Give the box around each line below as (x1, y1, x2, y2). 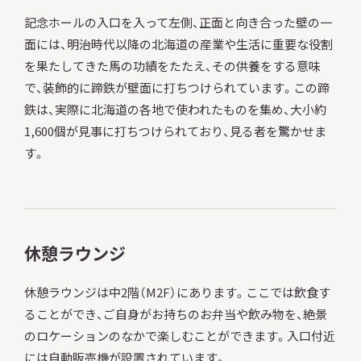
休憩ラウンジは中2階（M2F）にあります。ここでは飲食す (23, 284, 330, 301)
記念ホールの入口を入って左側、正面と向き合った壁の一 (23, 14, 332, 31)
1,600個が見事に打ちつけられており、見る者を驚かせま (23, 122, 326, 140)
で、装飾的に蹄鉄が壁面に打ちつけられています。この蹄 (23, 79, 330, 97)
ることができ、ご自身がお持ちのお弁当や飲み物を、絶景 (23, 305, 327, 323)
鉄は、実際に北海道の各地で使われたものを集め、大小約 (23, 101, 326, 118)
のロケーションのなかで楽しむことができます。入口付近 (23, 327, 335, 345)
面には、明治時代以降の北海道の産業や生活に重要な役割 (23, 35, 333, 53)
